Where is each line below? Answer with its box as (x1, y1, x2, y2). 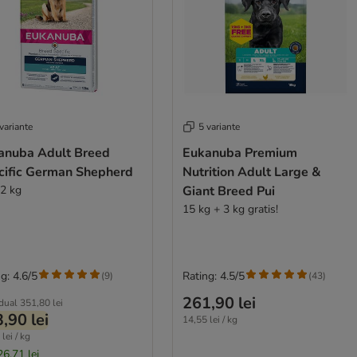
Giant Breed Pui (182, 182, 275, 200)
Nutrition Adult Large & (182, 163, 321, 181)
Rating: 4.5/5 (182, 268, 245, 284)
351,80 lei (20, 296, 63, 309)
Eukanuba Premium (182, 143, 297, 162)
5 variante (198, 120, 240, 133)
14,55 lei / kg (182, 312, 237, 326)
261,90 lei (182, 292, 256, 314)
